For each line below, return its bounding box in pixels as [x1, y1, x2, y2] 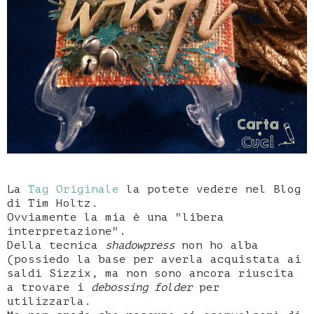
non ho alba [175, 239, 259, 252]
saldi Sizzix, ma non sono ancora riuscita [7, 267, 294, 280]
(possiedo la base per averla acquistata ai [7, 253, 301, 266]
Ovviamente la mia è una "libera [7, 211, 224, 224]
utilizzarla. [7, 295, 91, 308]
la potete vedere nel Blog [119, 183, 301, 196]
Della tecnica [7, 239, 105, 252]
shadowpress [105, 239, 175, 252]
